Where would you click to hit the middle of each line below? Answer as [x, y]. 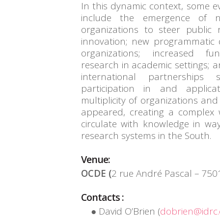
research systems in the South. [146, 136]
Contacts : [102, 197]
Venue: [96, 159]
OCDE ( [96, 173]
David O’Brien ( [129, 211]
